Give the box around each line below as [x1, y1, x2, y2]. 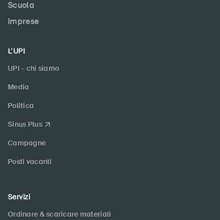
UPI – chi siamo [8, 64, 59, 73]
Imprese [8, 16, 39, 27]
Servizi [8, 192, 30, 202]
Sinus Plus [8, 120, 42, 129]
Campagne [8, 138, 46, 148]
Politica [8, 101, 34, 110]
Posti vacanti [8, 157, 52, 166]
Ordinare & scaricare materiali [8, 210, 111, 219]
